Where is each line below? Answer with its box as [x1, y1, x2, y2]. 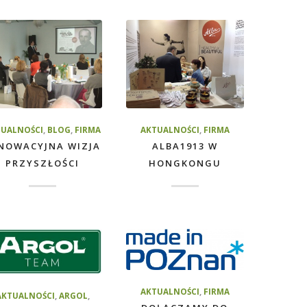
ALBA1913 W [151, 139, 218, 152]
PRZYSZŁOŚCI [5, 156, 80, 169]
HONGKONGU [148, 156, 221, 169]
